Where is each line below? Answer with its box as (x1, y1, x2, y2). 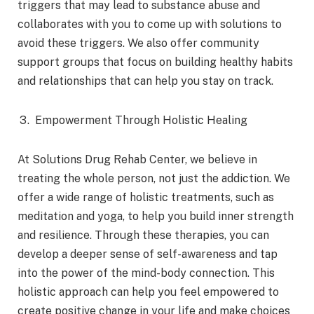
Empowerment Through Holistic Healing (35, 114, 247, 127)
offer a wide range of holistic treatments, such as (18, 190, 274, 204)
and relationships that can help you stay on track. (18, 74, 273, 88)
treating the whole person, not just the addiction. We (18, 171, 290, 185)
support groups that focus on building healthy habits (18, 55, 293, 69)
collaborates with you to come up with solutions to (18, 18, 282, 32)
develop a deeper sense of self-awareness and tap (18, 247, 278, 261)
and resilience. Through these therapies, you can (18, 228, 269, 242)
